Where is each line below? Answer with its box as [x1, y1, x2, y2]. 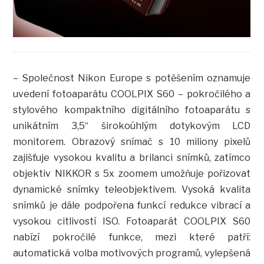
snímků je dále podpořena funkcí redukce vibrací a [13, 200, 251, 212]
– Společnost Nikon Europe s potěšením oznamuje [13, 72, 251, 84]
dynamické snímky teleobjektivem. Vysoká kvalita [13, 184, 251, 196]
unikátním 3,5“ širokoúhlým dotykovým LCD [13, 120, 251, 132]
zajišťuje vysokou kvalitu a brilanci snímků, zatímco [13, 152, 251, 164]
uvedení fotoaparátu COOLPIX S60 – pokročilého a [13, 88, 251, 100]
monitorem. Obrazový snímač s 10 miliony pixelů [13, 136, 251, 148]
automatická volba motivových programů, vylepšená [13, 247, 251, 259]
